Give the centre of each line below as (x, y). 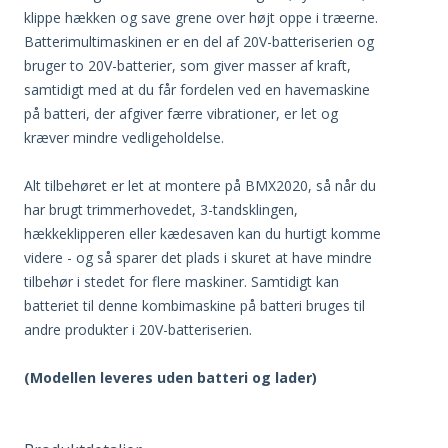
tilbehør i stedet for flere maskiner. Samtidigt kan (181, 281)
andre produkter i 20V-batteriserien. (138, 329)
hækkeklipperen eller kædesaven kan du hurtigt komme (202, 233)
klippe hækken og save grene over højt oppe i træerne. (201, 17)
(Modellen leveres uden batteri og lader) (170, 377)
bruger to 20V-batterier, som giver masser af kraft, (187, 65)
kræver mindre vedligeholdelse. (124, 137)
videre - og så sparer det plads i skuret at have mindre (198, 257)
